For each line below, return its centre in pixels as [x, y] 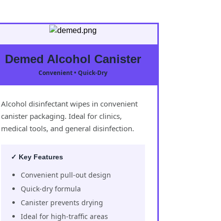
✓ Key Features [37, 157]
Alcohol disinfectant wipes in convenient [69, 103]
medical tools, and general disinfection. [68, 128]
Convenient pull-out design [66, 175]
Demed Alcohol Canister [73, 59]
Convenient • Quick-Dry [73, 73]
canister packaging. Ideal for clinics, [61, 116]
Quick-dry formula [51, 188]
